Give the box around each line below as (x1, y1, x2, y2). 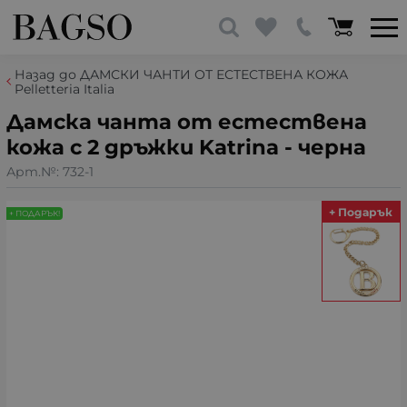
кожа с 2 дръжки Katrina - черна (6, 134, 366, 160)
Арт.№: (6, 163, 63, 180)
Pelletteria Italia (15, 81, 115, 97)
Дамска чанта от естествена (6, 109, 367, 134)
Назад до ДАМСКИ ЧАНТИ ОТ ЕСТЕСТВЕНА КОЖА (15, 66, 349, 83)
